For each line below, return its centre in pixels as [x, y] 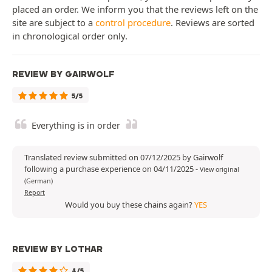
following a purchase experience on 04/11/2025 [110, 169]
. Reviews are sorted [212, 23]
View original [219, 170]
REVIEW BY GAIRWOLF [63, 74]
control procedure [133, 23]
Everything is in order [76, 126]
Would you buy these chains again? [130, 205]
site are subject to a [54, 23]
